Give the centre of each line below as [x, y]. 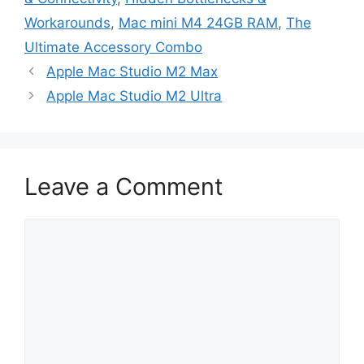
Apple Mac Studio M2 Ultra [134, 96]
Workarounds [67, 23]
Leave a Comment [124, 187]
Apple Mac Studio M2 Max [132, 72]
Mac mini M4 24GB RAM [198, 23]
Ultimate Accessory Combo [113, 48]
